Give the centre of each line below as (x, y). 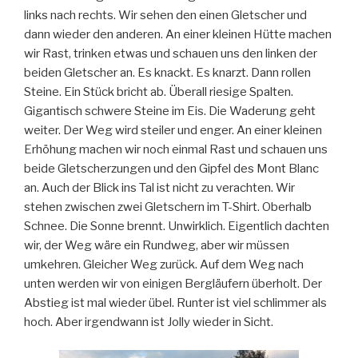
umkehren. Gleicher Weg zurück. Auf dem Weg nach (164, 264)
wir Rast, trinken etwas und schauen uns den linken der (171, 53)
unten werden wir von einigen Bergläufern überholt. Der (173, 283)
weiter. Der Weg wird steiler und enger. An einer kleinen (173, 130)
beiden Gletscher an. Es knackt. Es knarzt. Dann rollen (167, 72)
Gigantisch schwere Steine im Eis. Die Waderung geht (170, 111)
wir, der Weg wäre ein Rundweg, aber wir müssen (157, 245)
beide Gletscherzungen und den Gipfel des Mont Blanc (171, 168)
